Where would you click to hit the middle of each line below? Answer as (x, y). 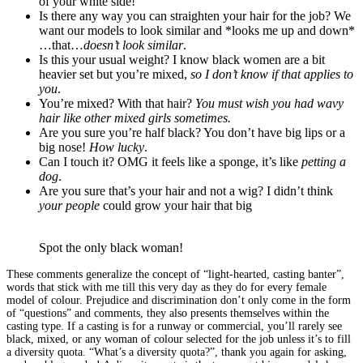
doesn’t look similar (133, 45)
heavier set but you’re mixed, (115, 74)
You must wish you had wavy (269, 103)
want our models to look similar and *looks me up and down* (197, 30)
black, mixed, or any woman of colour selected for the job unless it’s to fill (179, 339)
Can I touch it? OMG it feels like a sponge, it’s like (170, 161)
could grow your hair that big (177, 205)
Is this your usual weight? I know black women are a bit (182, 59)
